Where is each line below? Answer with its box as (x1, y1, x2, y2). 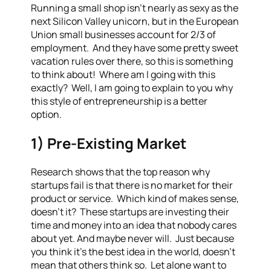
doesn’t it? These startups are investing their (31, 204, 230, 218)
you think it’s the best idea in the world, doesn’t (31, 244, 236, 258)
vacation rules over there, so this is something (31, 54, 233, 68)
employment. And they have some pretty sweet (31, 41, 239, 54)
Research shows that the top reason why (31, 165, 211, 178)
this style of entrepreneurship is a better (31, 94, 208, 108)
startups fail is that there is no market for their (31, 178, 233, 192)
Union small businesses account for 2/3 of (31, 28, 217, 41)
